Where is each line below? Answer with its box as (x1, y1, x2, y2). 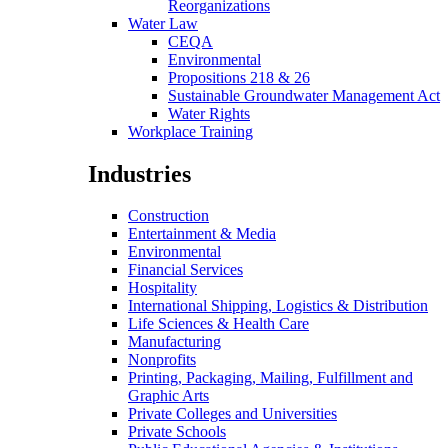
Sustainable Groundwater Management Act (168, 86, 440, 104)
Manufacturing (128, 333, 221, 351)
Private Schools (128, 423, 226, 441)
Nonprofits (128, 351, 196, 369)
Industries (88, 160, 191, 187)
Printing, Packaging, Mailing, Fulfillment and (128, 369, 413, 387)
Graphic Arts (128, 387, 209, 405)
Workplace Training (128, 122, 253, 140)
